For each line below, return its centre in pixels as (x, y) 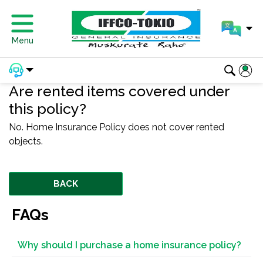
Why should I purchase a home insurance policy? (129, 245)
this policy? (48, 109)
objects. (26, 141)
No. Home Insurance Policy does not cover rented (117, 127)
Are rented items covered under (119, 91)
